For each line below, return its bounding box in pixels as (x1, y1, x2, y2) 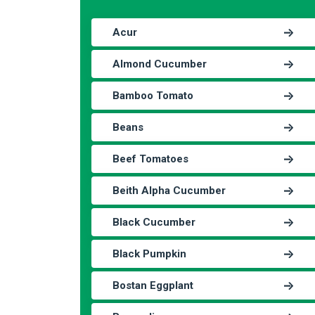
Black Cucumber (112, 216, 195, 229)
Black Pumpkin (112, 247, 186, 260)
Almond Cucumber (112, 58, 207, 70)
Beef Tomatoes (112, 153, 188, 165)
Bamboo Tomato (112, 89, 193, 102)
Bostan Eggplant (112, 279, 193, 292)
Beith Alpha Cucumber (112, 184, 226, 197)
